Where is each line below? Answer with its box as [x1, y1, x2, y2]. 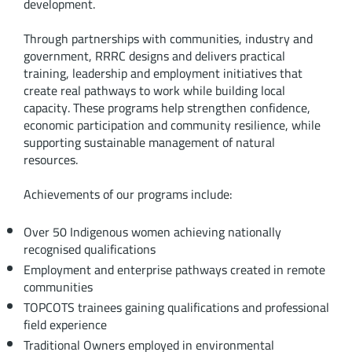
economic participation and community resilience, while [23, 113, 321, 137]
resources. [23, 148, 78, 172]
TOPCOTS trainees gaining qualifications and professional [23, 295, 329, 320]
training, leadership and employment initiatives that [23, 61, 302, 86]
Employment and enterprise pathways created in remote [23, 258, 325, 282]
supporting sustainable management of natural [23, 130, 275, 155]
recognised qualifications [23, 237, 156, 262]
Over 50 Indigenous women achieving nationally [23, 220, 281, 244]
